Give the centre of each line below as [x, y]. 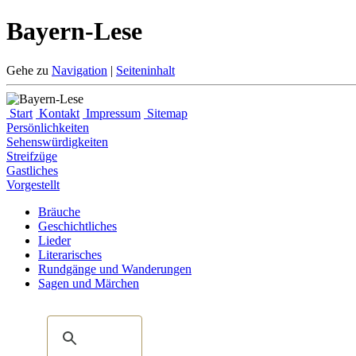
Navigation [79, 70]
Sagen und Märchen [89, 283]
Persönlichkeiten [48, 127]
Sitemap [166, 113]
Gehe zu [29, 70]
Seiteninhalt [145, 70]
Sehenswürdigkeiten [57, 141]
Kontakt [58, 113]
